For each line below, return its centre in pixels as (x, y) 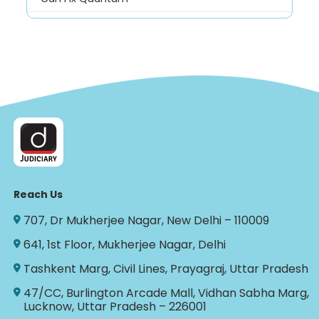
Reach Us (38, 194)
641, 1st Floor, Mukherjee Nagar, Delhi (125, 244)
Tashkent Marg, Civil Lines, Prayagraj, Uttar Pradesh (166, 268)
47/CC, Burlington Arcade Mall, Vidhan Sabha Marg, (167, 293)
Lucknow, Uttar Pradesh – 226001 (115, 306)
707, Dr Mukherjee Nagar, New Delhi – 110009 (147, 220)
